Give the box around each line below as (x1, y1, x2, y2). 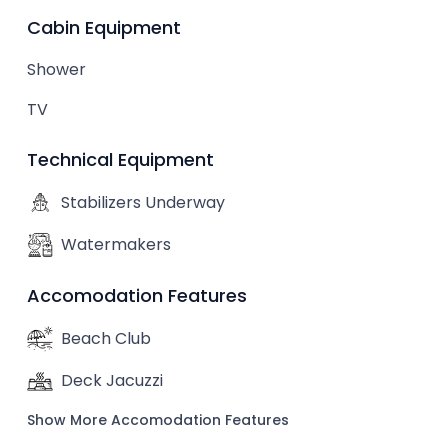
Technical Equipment (27, 147, 214, 172)
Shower (27, 58, 86, 81)
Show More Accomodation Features (27, 410, 289, 430)
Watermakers (61, 233, 171, 256)
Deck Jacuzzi (61, 369, 163, 392)
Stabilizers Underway (61, 191, 225, 214)
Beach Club (61, 327, 151, 350)
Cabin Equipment (27, 15, 181, 40)
